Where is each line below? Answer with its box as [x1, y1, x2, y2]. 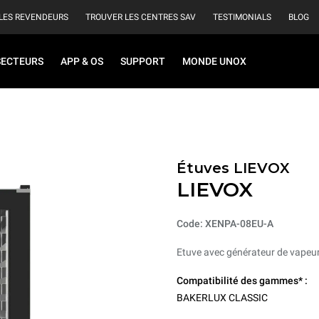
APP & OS [61, 56, 103, 67]
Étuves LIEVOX [177, 159, 290, 177]
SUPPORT [120, 56, 165, 67]
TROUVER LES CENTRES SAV [85, 12, 196, 22]
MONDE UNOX [182, 56, 246, 67]
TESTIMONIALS [213, 12, 271, 22]
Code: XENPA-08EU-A [177, 218, 273, 229]
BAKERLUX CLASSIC [177, 292, 268, 303]
